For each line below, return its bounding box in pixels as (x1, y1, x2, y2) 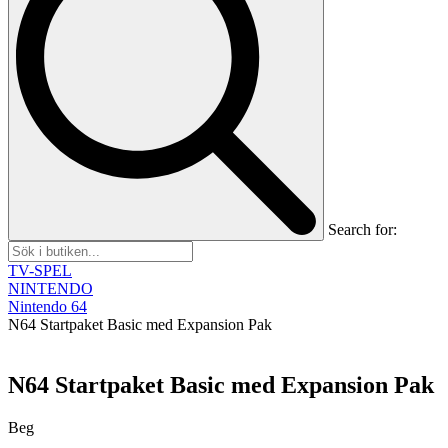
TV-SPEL (8, 261, 72, 279)
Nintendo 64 (8, 297, 87, 315)
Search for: (328, 220, 397, 238)
